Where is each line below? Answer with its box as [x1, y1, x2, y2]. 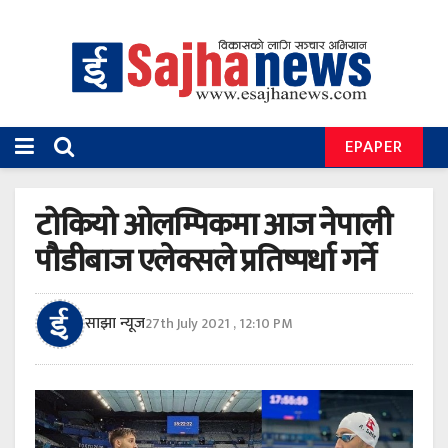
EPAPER [345, 133, 403, 162]
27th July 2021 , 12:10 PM [145, 312, 293, 336]
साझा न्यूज [85, 310, 145, 338]
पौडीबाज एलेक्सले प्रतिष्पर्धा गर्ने [35, 235, 376, 289]
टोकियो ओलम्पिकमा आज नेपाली [35, 199, 392, 253]
